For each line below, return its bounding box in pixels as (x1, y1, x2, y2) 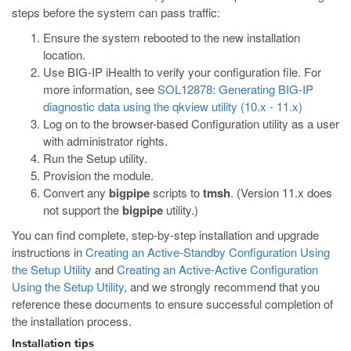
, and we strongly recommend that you (124, 278, 320, 295)
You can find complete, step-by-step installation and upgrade (12, 226, 319, 243)
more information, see (43, 81, 157, 97)
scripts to (150, 184, 203, 201)
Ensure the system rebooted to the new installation (43, 29, 300, 45)
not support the (43, 201, 122, 218)
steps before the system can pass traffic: (12, 4, 220, 20)
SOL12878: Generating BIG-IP (157, 81, 313, 97)
